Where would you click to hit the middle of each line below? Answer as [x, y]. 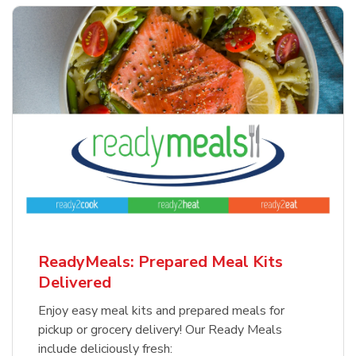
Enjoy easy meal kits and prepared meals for [161, 311]
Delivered [75, 283]
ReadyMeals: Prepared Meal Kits [161, 262]
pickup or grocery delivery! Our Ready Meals [160, 330]
